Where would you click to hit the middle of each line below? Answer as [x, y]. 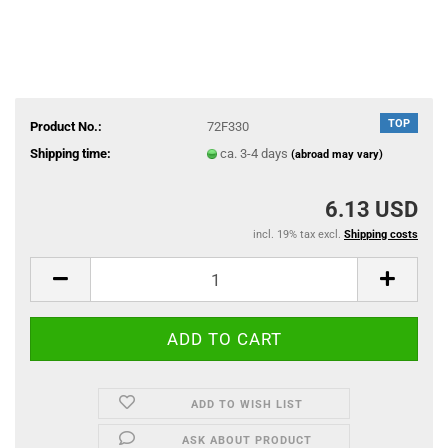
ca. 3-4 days [255, 153]
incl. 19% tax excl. [298, 234]
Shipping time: [70, 153]
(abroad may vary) [336, 154]
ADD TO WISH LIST [247, 404]
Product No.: [66, 126]
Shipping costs [381, 234]
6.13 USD [371, 209]
